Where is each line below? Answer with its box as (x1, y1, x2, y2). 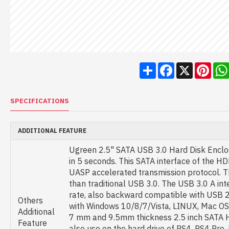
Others (18, 195, 43, 205)
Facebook (174, 61, 211, 72)
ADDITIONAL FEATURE (18, 127, 86, 134)
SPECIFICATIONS (10, 97, 69, 105)
